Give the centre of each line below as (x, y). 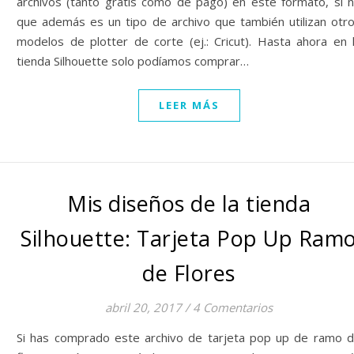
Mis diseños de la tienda (189, 203)
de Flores (189, 273)
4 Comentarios (233, 307)
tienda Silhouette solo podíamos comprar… (133, 61)
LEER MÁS (189, 105)
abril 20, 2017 (143, 307)
